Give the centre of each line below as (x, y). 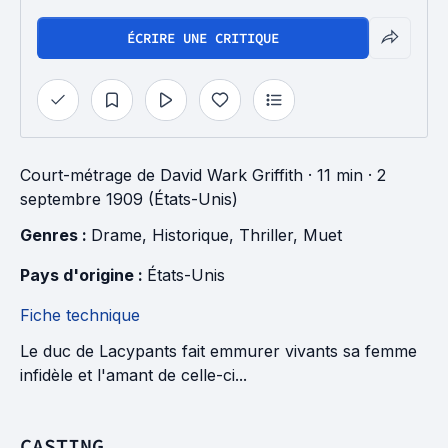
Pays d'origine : (83, 275)
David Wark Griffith (231, 175)
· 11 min (333, 175)
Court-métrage (76, 175)
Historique (190, 235)
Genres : (55, 235)
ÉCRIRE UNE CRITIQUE (203, 38)
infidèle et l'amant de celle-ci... (133, 375)
